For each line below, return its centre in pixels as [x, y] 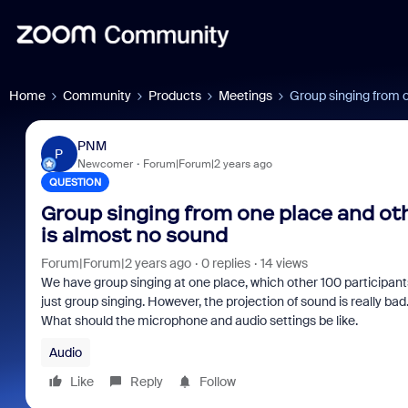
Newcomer [105, 163]
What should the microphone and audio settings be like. [200, 321]
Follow [217, 382]
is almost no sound [134, 235]
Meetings [245, 96]
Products [175, 96]
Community [97, 96]
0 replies [225, 263]
